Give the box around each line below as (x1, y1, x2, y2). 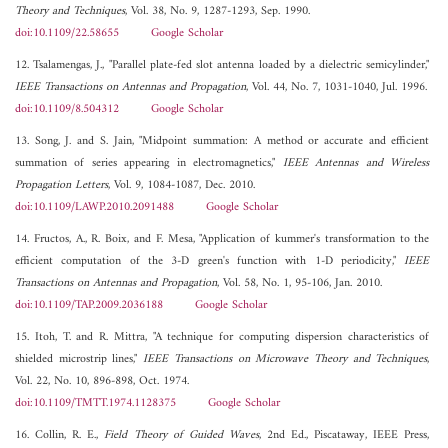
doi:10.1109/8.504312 (15, 99, 119, 121)
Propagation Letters (15, 175, 108, 197)
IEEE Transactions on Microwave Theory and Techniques (143, 349, 428, 371)
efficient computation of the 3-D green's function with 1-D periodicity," (15, 251, 405, 273)
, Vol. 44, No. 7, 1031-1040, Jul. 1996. (246, 77, 427, 99)
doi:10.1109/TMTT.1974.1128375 (15, 393, 176, 415)
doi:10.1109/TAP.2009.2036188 (15, 295, 163, 317)
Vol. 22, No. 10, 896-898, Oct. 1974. (15, 371, 189, 393)
